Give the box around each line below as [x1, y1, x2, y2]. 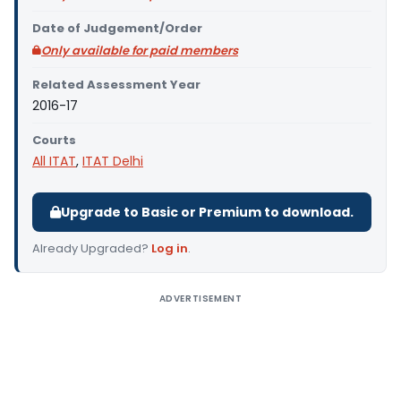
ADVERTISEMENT [158, 292, 243, 305]
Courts [32, 132, 76, 149]
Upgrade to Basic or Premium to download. [61, 203, 354, 221]
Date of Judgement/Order [32, 20, 202, 37]
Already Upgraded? [32, 240, 151, 257]
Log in [151, 240, 188, 257]
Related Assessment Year [32, 76, 200, 93]
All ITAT [32, 152, 76, 170]
